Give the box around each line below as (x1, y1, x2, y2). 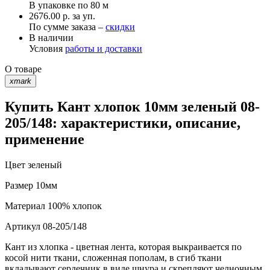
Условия (29, 43, 65, 54)
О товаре (5, 63, 42, 74)
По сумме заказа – (29, 21, 105, 32)
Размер (5, 180, 33, 191)
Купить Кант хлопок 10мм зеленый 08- (5, 99, 260, 115)
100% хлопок (45, 201, 102, 212)
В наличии (29, 32, 74, 43)
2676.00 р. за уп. (29, 10, 95, 21)
